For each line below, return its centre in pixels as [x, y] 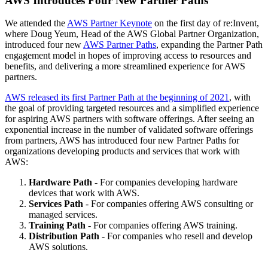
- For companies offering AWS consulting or [168, 204]
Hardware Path [60, 182]
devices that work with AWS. [84, 193]
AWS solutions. [58, 247]
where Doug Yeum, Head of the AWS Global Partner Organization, [132, 34]
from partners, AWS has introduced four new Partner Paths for [122, 141]
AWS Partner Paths [120, 45]
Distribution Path [64, 236]
